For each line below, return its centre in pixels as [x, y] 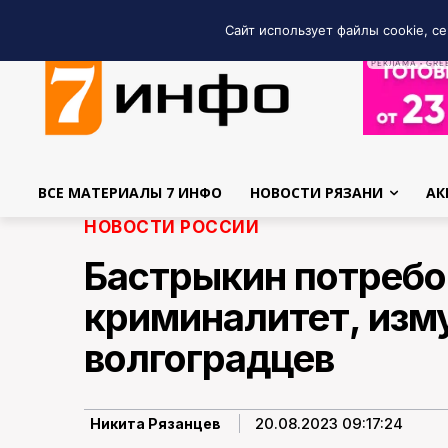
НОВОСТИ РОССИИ [171, 227]
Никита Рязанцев [155, 423]
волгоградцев [209, 358]
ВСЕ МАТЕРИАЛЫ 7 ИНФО [130, 192]
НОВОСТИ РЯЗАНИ [316, 192]
